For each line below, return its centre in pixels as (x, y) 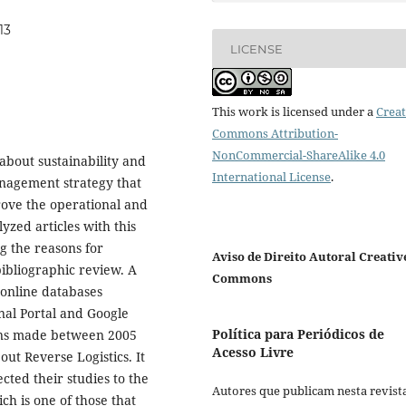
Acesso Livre (253, 353)
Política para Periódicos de (298, 334)
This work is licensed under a (294, 111)
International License (271, 177)
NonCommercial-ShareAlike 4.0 (299, 155)
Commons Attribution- (275, 133)
